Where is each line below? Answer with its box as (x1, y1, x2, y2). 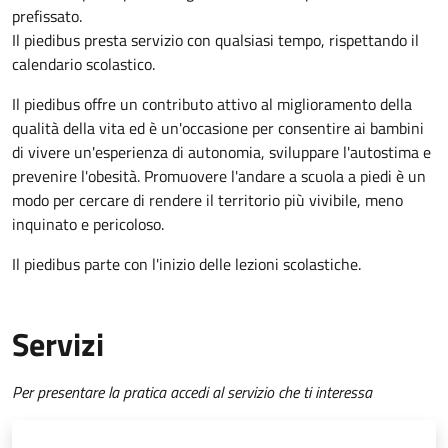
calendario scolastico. (12, 52, 155, 77)
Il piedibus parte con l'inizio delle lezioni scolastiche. (12, 252, 361, 277)
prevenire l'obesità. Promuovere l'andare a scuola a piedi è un (12, 164, 426, 189)
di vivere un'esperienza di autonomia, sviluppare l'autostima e (12, 140, 431, 165)
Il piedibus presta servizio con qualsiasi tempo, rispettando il (12, 28, 419, 53)
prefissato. (12, 4, 82, 29)
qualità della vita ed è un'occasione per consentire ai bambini (12, 116, 424, 141)
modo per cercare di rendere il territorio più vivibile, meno (12, 188, 403, 213)
